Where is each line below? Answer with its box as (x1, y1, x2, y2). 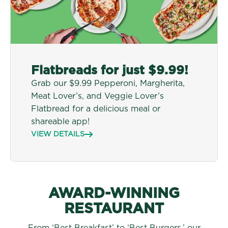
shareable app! (31, 117, 90, 126)
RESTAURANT (64, 202, 164, 216)
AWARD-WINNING (48, 186, 180, 201)
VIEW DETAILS (31, 130, 84, 138)
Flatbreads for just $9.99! (31, 64, 188, 77)
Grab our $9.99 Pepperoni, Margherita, (31, 79, 185, 88)
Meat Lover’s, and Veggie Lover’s (31, 92, 164, 100)
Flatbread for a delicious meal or (31, 104, 160, 113)
